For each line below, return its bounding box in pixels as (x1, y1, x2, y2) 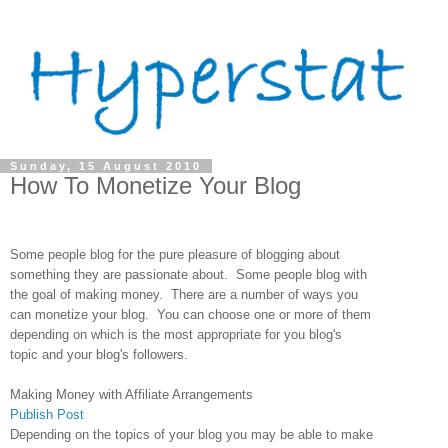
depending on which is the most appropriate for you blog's (10, 326, 342, 342)
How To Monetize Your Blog (10, 171, 301, 199)
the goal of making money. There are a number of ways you (10, 286, 358, 302)
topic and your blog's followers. (10, 346, 188, 362)
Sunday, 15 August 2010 (10, 159, 202, 172)
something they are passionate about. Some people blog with (10, 266, 367, 282)
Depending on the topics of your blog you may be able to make (10, 426, 373, 442)
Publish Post (10, 406, 84, 422)
